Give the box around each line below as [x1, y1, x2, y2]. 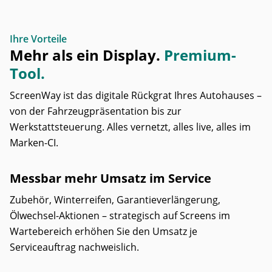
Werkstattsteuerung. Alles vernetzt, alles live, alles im [10, 120, 251, 134]
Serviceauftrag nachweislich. [10, 240, 139, 254]
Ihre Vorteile [10, 32, 67, 46]
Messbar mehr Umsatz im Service [10, 170, 211, 186]
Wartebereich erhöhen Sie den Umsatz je [10, 225, 197, 238]
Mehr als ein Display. [10, 45, 160, 65]
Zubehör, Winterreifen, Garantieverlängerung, [10, 193, 220, 206]
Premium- [164, 45, 236, 65]
